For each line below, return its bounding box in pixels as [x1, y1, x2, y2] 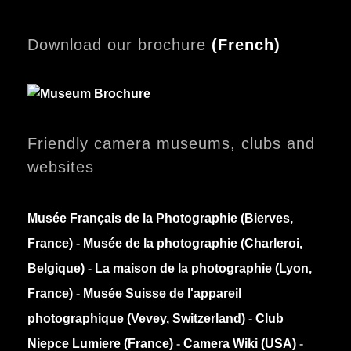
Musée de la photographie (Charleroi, [83, 237, 302, 251]
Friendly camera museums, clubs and [27, 135, 315, 153]
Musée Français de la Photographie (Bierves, [27, 212, 293, 226]
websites [27, 158, 94, 176]
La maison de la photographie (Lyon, [95, 262, 312, 276]
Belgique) [27, 262, 88, 276]
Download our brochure [27, 36, 212, 54]
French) [218, 36, 280, 54]
